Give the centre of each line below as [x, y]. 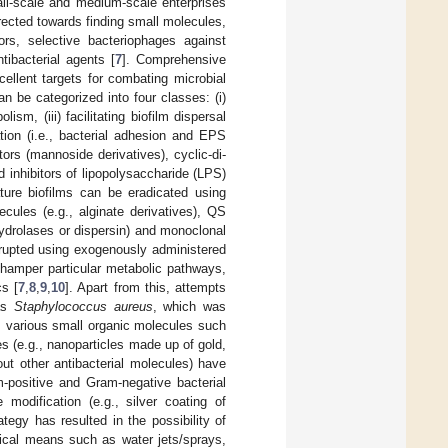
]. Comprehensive [174, 60]
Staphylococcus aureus [83, 307]
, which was [189, 307]
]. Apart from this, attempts [146, 288]
